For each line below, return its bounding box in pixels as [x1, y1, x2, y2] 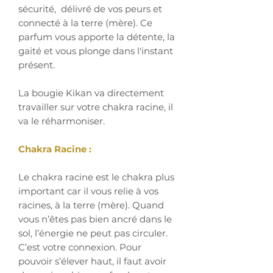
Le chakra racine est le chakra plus [18, 171, 174, 183]
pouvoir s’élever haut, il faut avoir [18, 255, 166, 267]
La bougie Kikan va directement [18, 87, 164, 99]
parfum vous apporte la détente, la [18, 30, 175, 43]
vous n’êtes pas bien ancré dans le [18, 213, 172, 225]
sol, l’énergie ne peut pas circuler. [18, 227, 168, 239]
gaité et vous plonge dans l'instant [18, 44, 173, 57]
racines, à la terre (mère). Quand [18, 199, 164, 211]
